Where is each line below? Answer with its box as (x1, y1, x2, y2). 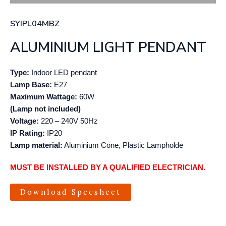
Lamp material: (10, 141, 63, 149)
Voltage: (10, 117, 39, 125)
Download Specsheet (20, 187, 121, 197)
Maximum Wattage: (10, 93, 77, 101)
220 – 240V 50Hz (39, 117, 98, 125)
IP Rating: (10, 129, 45, 137)
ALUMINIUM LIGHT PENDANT (10, 38, 206, 57)
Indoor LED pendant (29, 69, 97, 77)
